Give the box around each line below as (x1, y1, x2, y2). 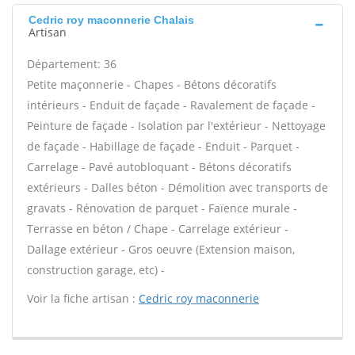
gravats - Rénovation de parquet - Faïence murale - (27, 200, 297, 216)
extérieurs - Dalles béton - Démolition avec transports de (27, 180, 328, 195)
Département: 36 (27, 56, 116, 71)
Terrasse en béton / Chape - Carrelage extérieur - (27, 221, 288, 236)
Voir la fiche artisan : (27, 291, 139, 306)
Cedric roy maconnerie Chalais (29, 13, 194, 26)
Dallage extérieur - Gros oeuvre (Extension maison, (27, 242, 295, 257)
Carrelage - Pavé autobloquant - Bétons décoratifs (27, 159, 292, 174)
